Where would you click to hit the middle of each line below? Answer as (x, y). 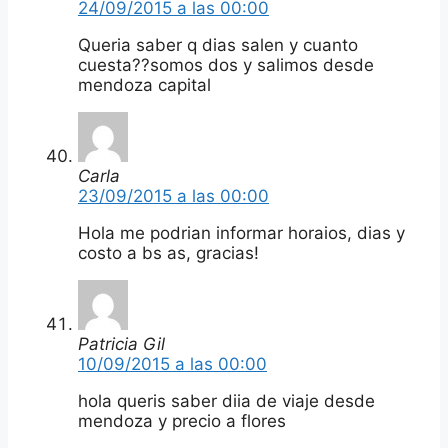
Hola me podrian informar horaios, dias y (241, 232)
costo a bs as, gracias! (168, 252)
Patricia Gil (121, 343)
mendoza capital (144, 84)
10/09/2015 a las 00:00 (172, 363)
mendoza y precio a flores (182, 420)
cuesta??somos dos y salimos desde (226, 64)
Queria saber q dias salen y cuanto (218, 44)
